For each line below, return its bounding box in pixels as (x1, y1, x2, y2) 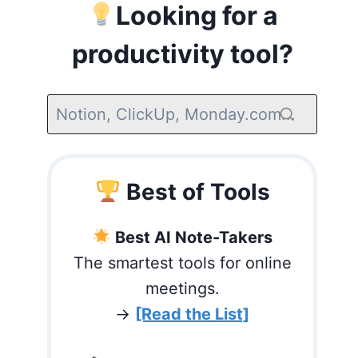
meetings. (145, 279, 220, 298)
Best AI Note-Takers (114, 228, 272, 247)
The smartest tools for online (73, 253, 292, 272)
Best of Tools (120, 178, 270, 205)
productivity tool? (71, 38, 293, 70)
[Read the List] (135, 304, 250, 324)
